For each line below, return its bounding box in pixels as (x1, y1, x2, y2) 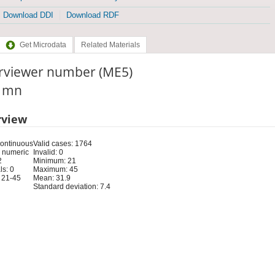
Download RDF (66, 10, 119, 20)
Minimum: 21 (33, 156, 76, 165)
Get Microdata (19, 41, 66, 50)
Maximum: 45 (33, 165, 78, 174)
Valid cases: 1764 (33, 139, 92, 148)
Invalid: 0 (33, 147, 63, 157)
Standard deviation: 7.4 (33, 182, 110, 191)
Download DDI (2, 10, 53, 20)
